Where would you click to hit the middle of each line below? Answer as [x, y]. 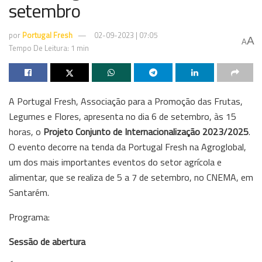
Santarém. [29, 192]
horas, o [26, 131]
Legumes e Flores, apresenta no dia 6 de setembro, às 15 [123, 116]
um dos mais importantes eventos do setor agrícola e [115, 162]
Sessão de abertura [47, 241]
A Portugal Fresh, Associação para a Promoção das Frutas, [126, 101]
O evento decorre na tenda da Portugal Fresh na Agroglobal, [127, 146]
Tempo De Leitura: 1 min [49, 48]
